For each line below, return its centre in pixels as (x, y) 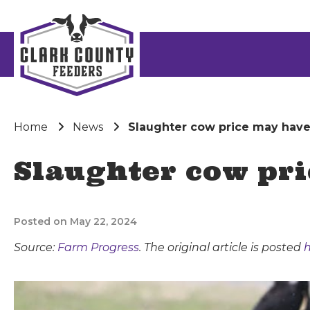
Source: (36, 247)
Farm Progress (98, 247)
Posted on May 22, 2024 (75, 221)
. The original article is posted (221, 247)
